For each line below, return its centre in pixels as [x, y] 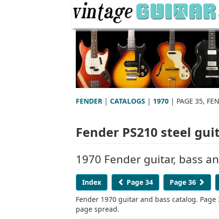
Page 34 [139, 182]
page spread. [98, 209]
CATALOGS [128, 101]
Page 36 [184, 182]
